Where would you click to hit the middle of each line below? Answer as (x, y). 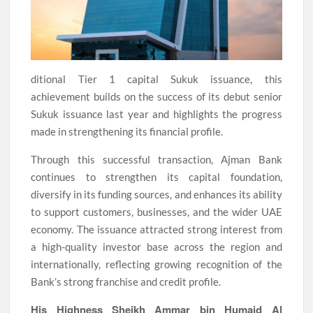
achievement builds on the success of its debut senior (156, 96)
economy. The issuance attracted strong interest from (156, 229)
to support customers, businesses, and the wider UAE (156, 211)
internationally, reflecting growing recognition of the (156, 264)
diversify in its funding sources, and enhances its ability (156, 194)
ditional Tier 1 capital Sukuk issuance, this (156, 79)
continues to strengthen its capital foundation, (156, 176)
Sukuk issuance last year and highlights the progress (156, 114)
